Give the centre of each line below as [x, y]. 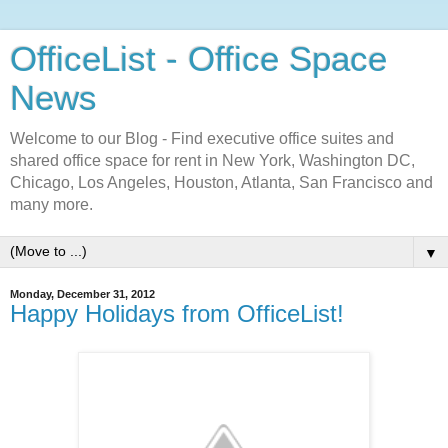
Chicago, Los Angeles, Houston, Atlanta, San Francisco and [221, 182]
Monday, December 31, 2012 [82, 294]
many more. [51, 204]
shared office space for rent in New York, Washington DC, [212, 160]
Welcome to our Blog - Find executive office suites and [202, 138]
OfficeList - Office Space [198, 59]
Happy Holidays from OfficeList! [177, 313]
